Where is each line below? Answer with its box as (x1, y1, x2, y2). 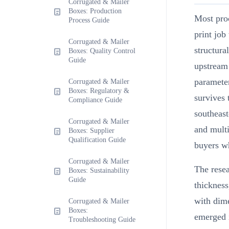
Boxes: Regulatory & (68, 87, 129, 95)
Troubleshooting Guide (68, 216, 135, 224)
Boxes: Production (68, 7, 122, 15)
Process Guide (68, 16, 109, 25)
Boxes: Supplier (68, 127, 114, 135)
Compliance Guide (68, 96, 122, 104)
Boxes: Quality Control (68, 47, 135, 55)
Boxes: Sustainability (68, 167, 129, 175)
